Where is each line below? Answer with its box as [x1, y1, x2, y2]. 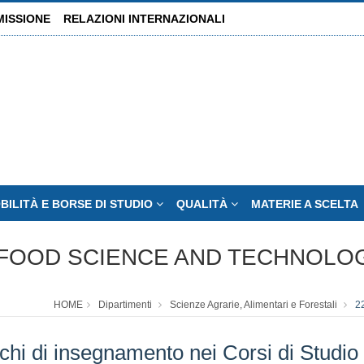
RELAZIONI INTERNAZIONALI [63, 12, 225, 25]
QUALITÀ [176, 197, 231, 210]
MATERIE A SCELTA [251, 197, 358, 210]
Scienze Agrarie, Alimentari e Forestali [170, 299, 337, 310]
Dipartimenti [98, 299, 152, 310]
